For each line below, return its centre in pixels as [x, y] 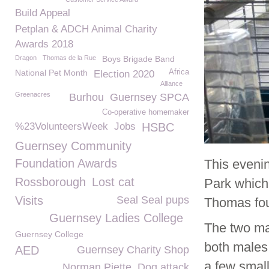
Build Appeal [43, 13]
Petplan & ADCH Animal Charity [86, 29]
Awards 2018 [44, 44]
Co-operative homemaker [146, 112]
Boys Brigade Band [138, 59]
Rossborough [50, 182]
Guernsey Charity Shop [133, 250]
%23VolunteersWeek [62, 126]
